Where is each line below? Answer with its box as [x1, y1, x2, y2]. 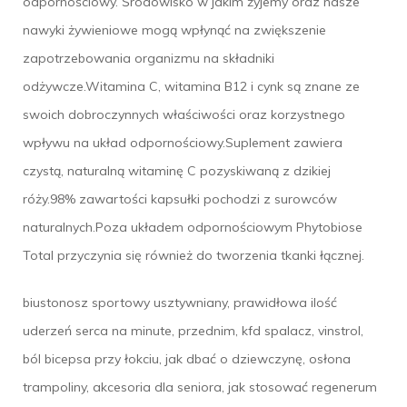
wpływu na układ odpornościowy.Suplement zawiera [23, 134, 342, 151]
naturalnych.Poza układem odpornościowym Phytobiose [23, 218, 362, 235]
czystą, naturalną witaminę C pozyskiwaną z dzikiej [23, 162, 331, 179]
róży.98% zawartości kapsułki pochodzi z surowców [23, 190, 337, 207]
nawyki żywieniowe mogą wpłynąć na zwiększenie [23, 21, 326, 38]
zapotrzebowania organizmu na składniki [23, 49, 274, 66]
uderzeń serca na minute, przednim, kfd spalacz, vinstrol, [23, 322, 363, 339]
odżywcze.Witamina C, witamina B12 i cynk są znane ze [23, 77, 360, 94]
